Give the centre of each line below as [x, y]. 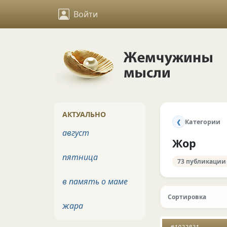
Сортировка [187, 197]
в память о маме [95, 181]
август [76, 133]
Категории [202, 122]
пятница [80, 157]
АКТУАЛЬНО [84, 114]
